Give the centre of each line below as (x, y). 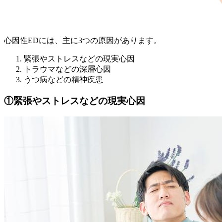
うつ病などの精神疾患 (63, 79)
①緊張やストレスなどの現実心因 (75, 101)
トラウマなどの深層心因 (67, 69)
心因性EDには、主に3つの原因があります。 (83, 40)
